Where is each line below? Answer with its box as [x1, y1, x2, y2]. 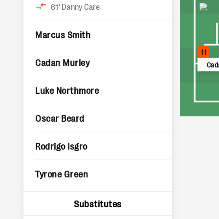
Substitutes [74, 198, 122, 209]
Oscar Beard [35, 112, 85, 123]
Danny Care [62, 1, 100, 11]
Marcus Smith [35, 29, 91, 40]
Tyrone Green [35, 168, 88, 179]
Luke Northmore [35, 85, 99, 95]
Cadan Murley [35, 57, 90, 67]
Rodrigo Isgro [35, 140, 88, 151]
